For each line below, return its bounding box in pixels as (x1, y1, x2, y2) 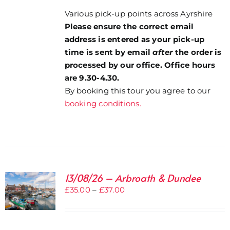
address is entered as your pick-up (64, 34, 205, 45)
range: (124, 197, 149, 207)
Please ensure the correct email (64, 22, 194, 32)
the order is (175, 47, 222, 57)
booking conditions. (64, 99, 141, 109)
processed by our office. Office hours (64, 60, 215, 70)
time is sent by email (64, 47, 153, 57)
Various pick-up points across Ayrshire (64, 9, 213, 19)
